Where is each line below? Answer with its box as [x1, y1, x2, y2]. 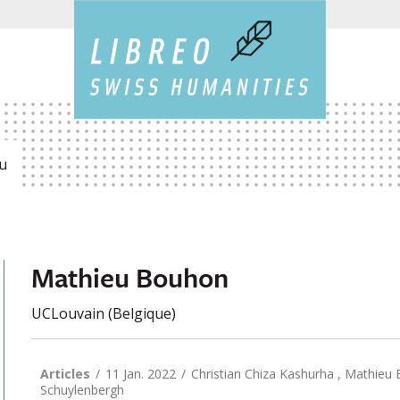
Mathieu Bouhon [30, 258, 229, 296]
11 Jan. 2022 [104, 365, 176, 382]
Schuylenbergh [39, 381, 124, 398]
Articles [39, 365, 94, 382]
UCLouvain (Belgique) [30, 304, 176, 323]
